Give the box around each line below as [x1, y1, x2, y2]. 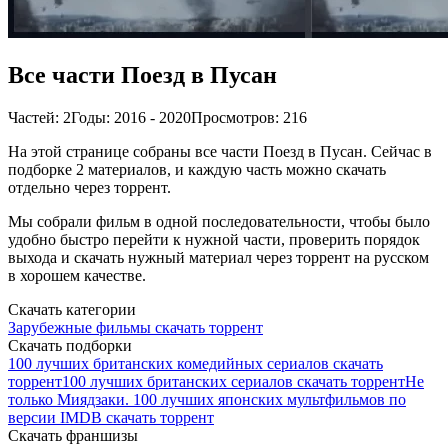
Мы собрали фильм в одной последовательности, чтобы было [8, 212, 430, 230]
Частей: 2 [8, 108, 71, 126]
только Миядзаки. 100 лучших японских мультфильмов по [8, 390, 406, 408]
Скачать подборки [8, 336, 132, 354]
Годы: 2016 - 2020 [71, 108, 191, 126]
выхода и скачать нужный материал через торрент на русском [8, 248, 429, 266]
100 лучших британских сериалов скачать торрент [62, 372, 405, 390]
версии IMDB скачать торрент [8, 408, 214, 426]
